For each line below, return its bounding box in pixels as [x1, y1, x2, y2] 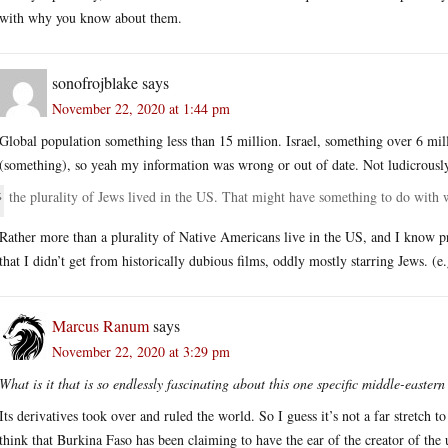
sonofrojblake [52, 71, 138, 93]
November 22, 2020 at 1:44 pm [52, 98, 230, 118]
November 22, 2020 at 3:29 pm [52, 341, 230, 361]
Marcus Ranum [52, 314, 149, 336]
